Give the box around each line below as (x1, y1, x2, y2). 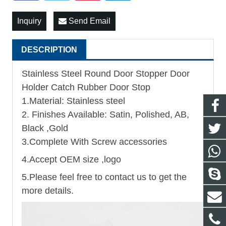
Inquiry (17, 17, 41, 26)
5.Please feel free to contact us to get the (22, 172, 187, 183)
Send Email (67, 17, 110, 26)
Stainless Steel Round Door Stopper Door (22, 69, 190, 79)
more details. (22, 186, 74, 196)
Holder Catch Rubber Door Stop (22, 82, 150, 93)
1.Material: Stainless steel (22, 96, 125, 106)
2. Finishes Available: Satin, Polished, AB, (22, 109, 189, 120)
